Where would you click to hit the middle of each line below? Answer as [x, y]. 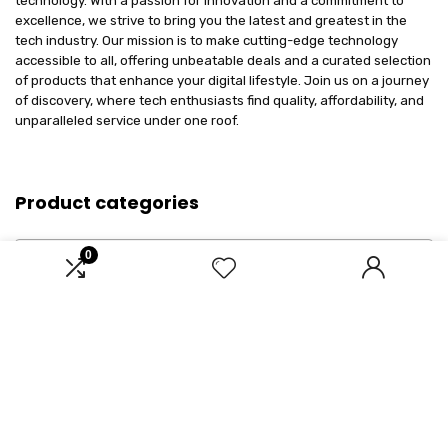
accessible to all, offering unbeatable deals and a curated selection [223, 60]
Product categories [107, 202]
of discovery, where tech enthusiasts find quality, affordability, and [219, 100]
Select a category [82, 253]
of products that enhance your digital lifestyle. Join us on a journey [222, 80]
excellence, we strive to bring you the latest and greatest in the [211, 20]
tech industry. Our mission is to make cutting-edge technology [206, 40]
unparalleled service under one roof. [127, 120]
